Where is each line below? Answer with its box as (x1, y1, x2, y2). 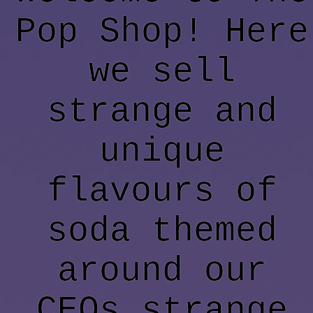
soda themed (47, 211, 277, 252)
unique (99, 131, 225, 172)
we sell (89, 52, 235, 92)
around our (57, 251, 267, 291)
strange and (47, 92, 277, 132)
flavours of (47, 171, 277, 212)
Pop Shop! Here (15, 12, 309, 52)
